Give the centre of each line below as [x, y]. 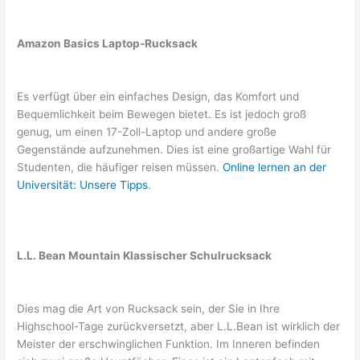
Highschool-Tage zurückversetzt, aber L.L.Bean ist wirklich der [179, 326]
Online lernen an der [275, 168]
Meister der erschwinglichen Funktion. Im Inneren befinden [169, 344]
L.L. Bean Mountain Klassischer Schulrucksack [145, 255]
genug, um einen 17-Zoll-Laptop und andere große [147, 132]
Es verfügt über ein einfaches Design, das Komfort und [158, 97]
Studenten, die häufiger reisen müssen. [120, 168]
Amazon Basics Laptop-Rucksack [108, 44]
